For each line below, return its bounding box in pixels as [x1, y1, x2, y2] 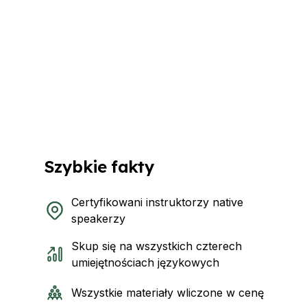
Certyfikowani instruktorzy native [71, 195, 243, 209]
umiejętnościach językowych [71, 256, 219, 269]
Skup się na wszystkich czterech [71, 239, 242, 253]
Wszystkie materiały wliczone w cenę [71, 286, 264, 299]
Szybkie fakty [44, 156, 155, 177]
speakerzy [71, 212, 125, 225]
